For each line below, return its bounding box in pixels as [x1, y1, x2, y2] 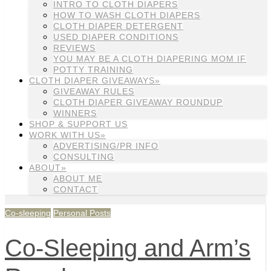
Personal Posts [53, 208, 111, 218]
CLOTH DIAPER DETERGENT [53, 21, 183, 31]
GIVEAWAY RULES [53, 87, 134, 96]
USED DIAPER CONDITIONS [53, 32, 178, 42]
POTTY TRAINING [53, 65, 133, 74]
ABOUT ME [53, 174, 102, 183]
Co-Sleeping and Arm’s [5, 235, 250, 262]
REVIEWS [53, 43, 96, 53]
